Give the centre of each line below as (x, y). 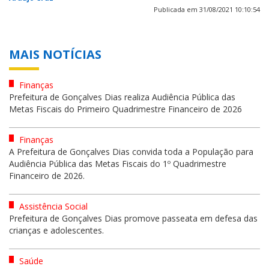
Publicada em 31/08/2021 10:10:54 (207, 9)
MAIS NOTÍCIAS (55, 54)
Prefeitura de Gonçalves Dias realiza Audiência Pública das (122, 97)
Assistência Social (52, 206)
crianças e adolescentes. (56, 230)
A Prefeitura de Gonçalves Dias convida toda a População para (131, 151)
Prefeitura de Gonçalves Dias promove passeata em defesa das (133, 218)
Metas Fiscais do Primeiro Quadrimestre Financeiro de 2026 (125, 109)
